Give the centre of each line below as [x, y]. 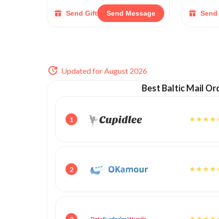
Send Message [131, 13]
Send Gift [82, 13]
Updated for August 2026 [104, 70]
